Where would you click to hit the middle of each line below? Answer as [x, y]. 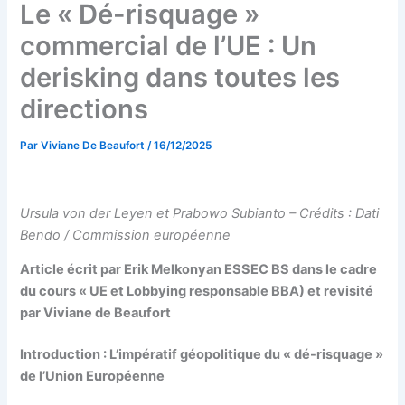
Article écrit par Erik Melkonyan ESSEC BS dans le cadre [199, 270]
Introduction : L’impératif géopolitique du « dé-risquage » [202, 355]
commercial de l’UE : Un [169, 46]
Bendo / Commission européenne [126, 235]
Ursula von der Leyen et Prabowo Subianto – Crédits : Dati [200, 213]
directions [85, 109]
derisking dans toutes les [180, 78]
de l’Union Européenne [94, 377]
